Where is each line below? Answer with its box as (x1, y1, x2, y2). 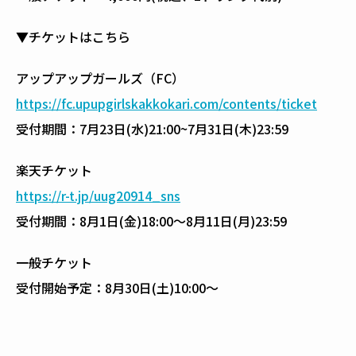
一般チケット (16, 252, 92, 272)
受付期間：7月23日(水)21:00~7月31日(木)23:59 (16, 118, 288, 138)
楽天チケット (16, 160, 92, 180)
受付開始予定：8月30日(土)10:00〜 (16, 277, 219, 297)
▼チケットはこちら (16, 26, 130, 46)
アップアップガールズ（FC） (16, 68, 184, 87)
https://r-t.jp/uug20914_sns (16, 185, 180, 205)
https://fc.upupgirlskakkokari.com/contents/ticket (16, 93, 317, 113)
